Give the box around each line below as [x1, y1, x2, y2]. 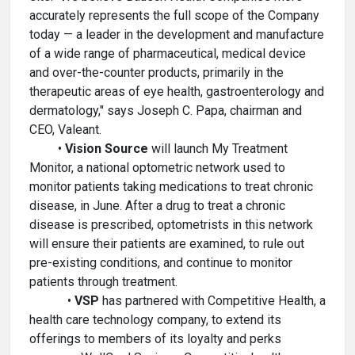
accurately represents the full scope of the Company [29, 8, 319, 23]
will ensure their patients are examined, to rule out [29, 236, 304, 251]
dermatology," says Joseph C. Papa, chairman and [29, 103, 302, 118]
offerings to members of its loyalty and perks [29, 331, 281, 346]
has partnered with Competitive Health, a [102, 293, 326, 308]
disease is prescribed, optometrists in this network [29, 217, 313, 232]
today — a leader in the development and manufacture [29, 27, 324, 42]
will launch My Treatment [151, 141, 288, 156]
